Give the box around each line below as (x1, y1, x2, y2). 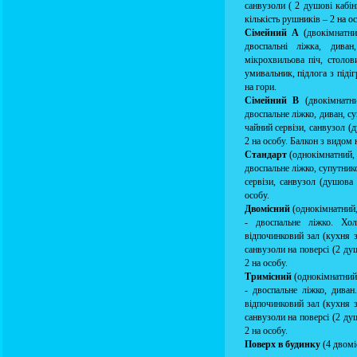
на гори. (244, 81, 279, 92)
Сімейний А (244, 27, 299, 38)
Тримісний (244, 271, 292, 282)
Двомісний (244, 203, 290, 214)
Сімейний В (244, 95, 300, 106)
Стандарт (244, 149, 287, 160)
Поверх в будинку (244, 339, 320, 350)
